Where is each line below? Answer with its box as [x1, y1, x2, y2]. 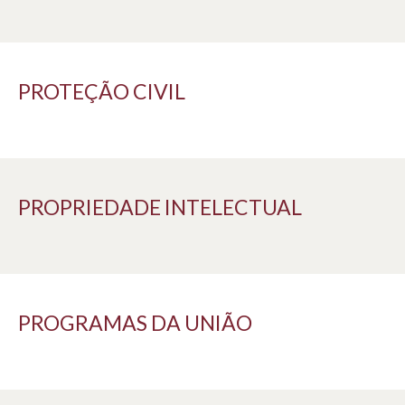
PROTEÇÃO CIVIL [18, 79, 185, 105]
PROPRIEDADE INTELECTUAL [18, 194, 302, 221]
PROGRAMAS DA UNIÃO [18, 310, 252, 336]
